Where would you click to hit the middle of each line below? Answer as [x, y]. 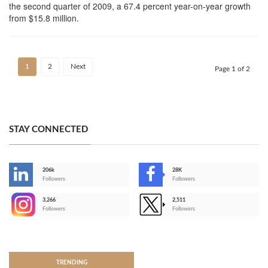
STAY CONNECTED [48, 130]
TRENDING [71, 263]
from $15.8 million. [44, 18]
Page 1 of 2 [232, 69]
